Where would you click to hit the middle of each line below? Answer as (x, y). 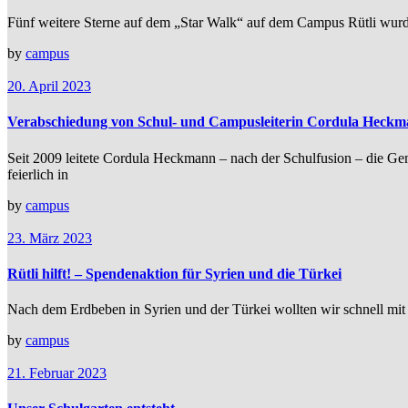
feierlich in (38, 174)
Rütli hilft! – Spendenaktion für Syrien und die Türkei (174, 273)
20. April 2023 (49, 87)
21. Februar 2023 (57, 373)
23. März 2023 (50, 238)
